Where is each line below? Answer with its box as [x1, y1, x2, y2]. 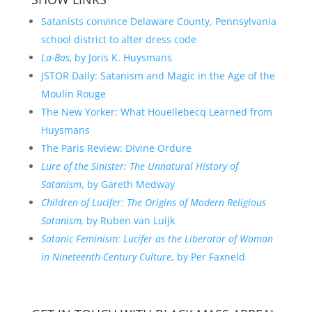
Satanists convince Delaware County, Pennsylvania [40, 15, 276, 28]
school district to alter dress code [40, 33, 196, 46]
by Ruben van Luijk [83, 214, 175, 227]
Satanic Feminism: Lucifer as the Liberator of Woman [40, 232, 273, 245]
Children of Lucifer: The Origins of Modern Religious [40, 196, 266, 209]
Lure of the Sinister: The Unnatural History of [40, 159, 238, 173]
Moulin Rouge [40, 87, 106, 100]
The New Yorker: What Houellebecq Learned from [40, 105, 272, 118]
